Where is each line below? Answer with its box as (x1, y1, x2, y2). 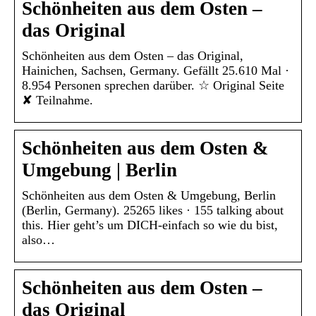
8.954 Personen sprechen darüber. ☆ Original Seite (22, 78, 284, 93)
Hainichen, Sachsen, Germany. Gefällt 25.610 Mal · (22, 63, 289, 78)
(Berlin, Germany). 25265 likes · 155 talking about (22, 203, 284, 218)
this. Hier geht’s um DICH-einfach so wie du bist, (22, 218, 278, 233)
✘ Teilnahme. (22, 93, 93, 108)
